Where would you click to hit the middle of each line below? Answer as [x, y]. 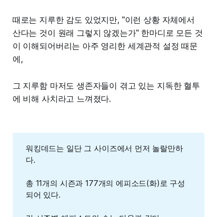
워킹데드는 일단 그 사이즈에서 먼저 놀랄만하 [104, 148]
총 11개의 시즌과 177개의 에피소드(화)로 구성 [105, 183]
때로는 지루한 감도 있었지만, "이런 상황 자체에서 [103, 20]
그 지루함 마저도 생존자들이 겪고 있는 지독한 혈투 [106, 85]
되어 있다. [43, 194]
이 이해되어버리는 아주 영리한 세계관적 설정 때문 [105, 46]
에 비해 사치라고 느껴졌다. [62, 99]
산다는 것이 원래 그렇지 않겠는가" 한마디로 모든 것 [108, 33]
